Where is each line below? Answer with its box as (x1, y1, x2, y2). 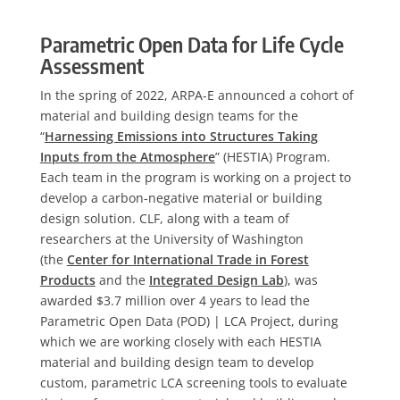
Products (39, 271, 96, 288)
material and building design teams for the (39, 107, 298, 124)
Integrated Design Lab (148, 271, 284, 288)
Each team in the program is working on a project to (39, 169, 351, 186)
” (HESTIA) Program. (214, 148, 334, 165)
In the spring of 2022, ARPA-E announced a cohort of (39, 87, 354, 104)
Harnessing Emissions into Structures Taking (44, 128, 318, 145)
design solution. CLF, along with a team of (39, 210, 289, 227)
